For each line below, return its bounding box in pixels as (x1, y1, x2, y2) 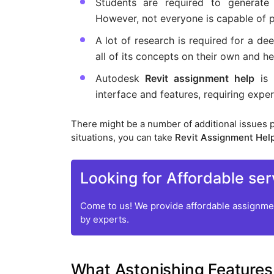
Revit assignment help (145, 72, 255, 85)
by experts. (80, 213, 129, 226)
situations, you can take (70, 131, 175, 144)
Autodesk (95, 72, 146, 85)
